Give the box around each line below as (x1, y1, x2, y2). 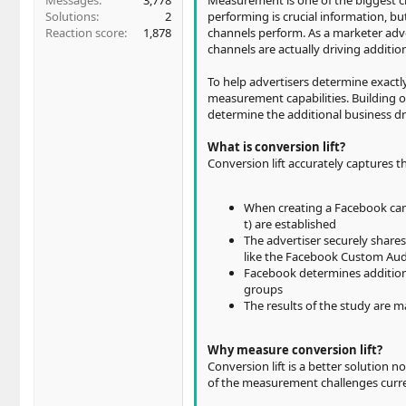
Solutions (45, 8, 96, 25)
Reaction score (45, 24, 124, 42)
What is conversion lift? (208, 139, 345, 156)
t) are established (244, 216, 336, 233)
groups (244, 281, 283, 298)
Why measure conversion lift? (208, 342, 382, 359)
